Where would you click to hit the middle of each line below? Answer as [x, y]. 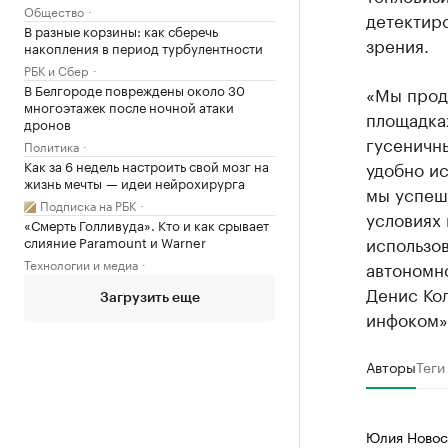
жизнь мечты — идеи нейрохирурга [134, 182]
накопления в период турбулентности [143, 47]
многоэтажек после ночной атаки [129, 106]
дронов [47, 123]
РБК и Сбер [56, 69]
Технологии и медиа [81, 263]
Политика [51, 145]
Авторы [390, 366]
